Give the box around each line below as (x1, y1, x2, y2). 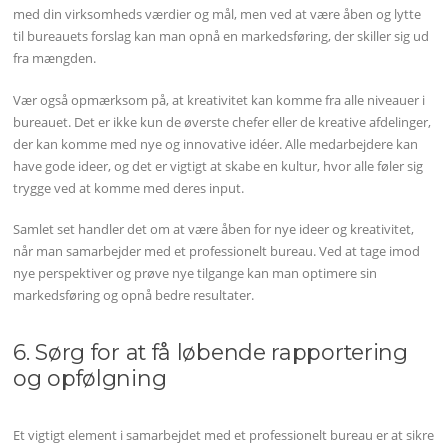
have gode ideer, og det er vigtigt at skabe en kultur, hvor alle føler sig (13, 156, 424, 175)
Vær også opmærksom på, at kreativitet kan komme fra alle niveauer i (13, 90, 426, 109)
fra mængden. (13, 49, 97, 68)
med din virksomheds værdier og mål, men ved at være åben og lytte (13, 5, 422, 24)
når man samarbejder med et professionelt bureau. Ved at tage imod (13, 242, 421, 261)
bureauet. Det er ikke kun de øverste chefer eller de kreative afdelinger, (13, 112, 432, 131)
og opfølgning (13, 365, 167, 392)
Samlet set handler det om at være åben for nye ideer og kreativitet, (13, 220, 415, 239)
